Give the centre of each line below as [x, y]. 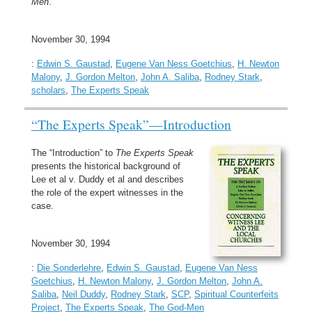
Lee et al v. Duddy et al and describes [108, 179]
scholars [48, 90]
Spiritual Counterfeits [236, 294]
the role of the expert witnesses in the [107, 192]
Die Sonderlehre [69, 268]
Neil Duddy [84, 294]
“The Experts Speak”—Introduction [131, 124]
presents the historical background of [106, 166]
